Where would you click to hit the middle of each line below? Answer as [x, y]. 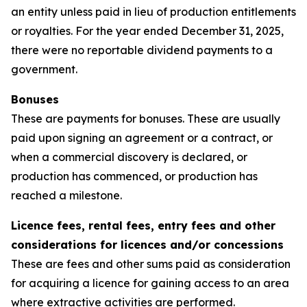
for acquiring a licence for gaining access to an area [150, 283]
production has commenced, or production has [134, 176]
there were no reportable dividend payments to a [142, 50]
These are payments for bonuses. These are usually [146, 119]
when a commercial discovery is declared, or [129, 157]
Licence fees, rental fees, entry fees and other [143, 225]
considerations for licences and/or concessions [147, 245]
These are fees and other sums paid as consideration [151, 264]
